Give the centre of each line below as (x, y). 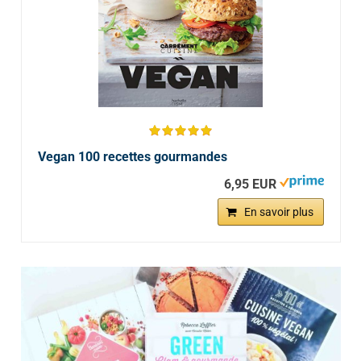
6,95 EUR (250, 185)
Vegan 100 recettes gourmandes (132, 157)
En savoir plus (278, 212)
